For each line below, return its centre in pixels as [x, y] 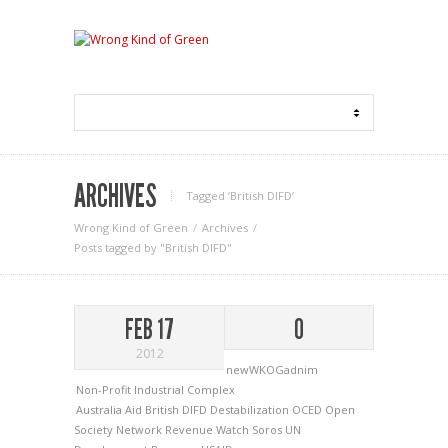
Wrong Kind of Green [131, 227]
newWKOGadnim [272, 369]
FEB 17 [149, 329]
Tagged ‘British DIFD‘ [240, 195]
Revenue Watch [208, 429]
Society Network [119, 429]
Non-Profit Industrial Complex [155, 389]
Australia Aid [110, 409]
